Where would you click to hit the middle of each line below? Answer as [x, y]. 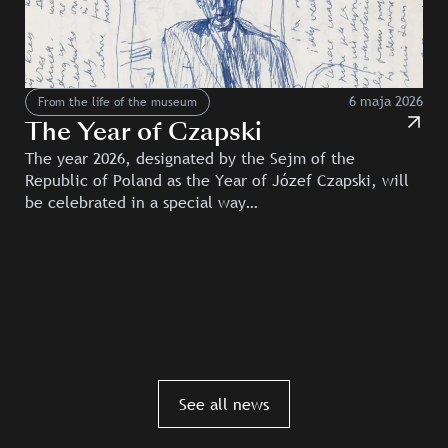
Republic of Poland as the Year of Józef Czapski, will [217, 179]
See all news [224, 403]
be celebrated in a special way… [142, 201]
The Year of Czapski [144, 131]
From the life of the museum [118, 101]
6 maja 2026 [385, 101]
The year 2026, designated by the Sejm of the [190, 157]
